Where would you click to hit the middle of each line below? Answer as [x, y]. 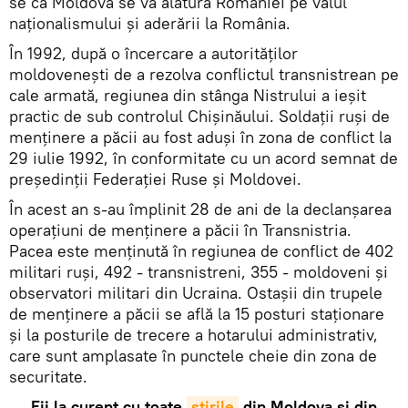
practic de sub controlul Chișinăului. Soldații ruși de [199, 117]
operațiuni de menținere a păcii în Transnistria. [180, 230]
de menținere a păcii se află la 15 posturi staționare [197, 314]
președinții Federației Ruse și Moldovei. [155, 179]
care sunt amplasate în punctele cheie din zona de [193, 356]
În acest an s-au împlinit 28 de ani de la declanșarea [200, 209]
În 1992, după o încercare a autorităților [153, 54]
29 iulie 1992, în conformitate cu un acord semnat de [204, 158]
